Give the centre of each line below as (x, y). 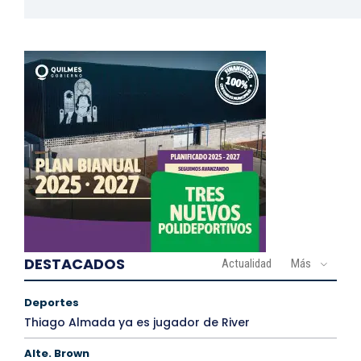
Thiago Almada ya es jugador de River (137, 323)
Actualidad (247, 264)
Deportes (52, 303)
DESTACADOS (75, 264)
